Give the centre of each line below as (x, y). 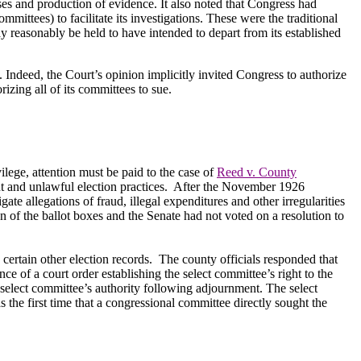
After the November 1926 (239, 186)
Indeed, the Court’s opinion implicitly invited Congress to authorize (176, 74)
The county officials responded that (248, 259)
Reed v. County (257, 172)
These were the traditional (272, 18)
